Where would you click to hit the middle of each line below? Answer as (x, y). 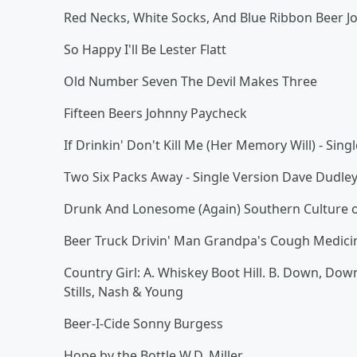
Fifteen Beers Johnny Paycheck (155, 113)
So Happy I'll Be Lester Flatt (145, 49)
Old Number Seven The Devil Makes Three (190, 81)
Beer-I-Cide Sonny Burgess (143, 324)
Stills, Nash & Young (124, 292)
